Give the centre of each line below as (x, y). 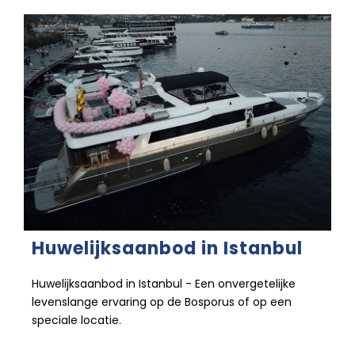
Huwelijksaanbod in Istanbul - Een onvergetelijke (164, 283)
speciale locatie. (76, 320)
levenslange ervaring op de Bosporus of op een (162, 302)
